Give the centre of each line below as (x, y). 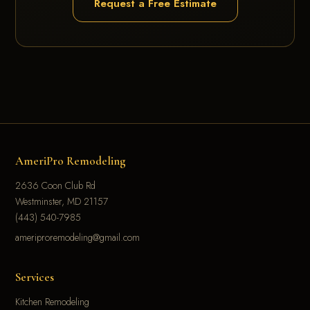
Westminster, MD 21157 (62, 202)
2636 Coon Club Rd (56, 186)
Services (35, 277)
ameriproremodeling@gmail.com (78, 238)
